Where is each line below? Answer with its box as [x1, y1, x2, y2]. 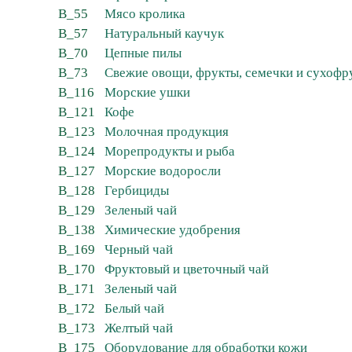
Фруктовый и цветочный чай [104, 262, 269, 277]
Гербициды [104, 183, 169, 199]
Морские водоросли [104, 163, 221, 179]
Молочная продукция [104, 124, 229, 140]
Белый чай [104, 301, 164, 317]
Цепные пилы [104, 46, 181, 61]
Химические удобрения [104, 222, 240, 238]
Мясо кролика [104, 6, 185, 22]
